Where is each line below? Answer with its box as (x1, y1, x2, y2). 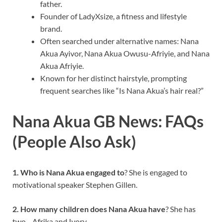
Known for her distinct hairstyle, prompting (40, 73, 187, 83)
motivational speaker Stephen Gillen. (12, 180, 137, 190)
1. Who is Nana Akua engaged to (12, 167, 124, 177)
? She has (166, 204, 196, 214)
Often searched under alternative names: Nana (40, 36, 199, 46)
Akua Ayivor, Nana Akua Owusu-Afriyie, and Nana (40, 49, 210, 58)
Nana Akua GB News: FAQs (12, 111, 204, 131)
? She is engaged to (124, 167, 187, 177)
